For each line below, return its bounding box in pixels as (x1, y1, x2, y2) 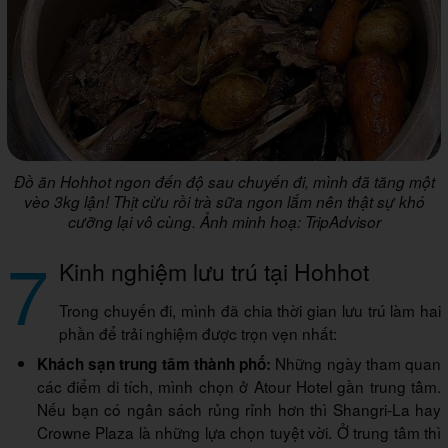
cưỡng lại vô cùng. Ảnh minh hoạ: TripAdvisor (67, 210, 381, 232)
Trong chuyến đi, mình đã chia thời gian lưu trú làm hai (59, 298, 441, 321)
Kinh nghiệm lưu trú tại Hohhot (59, 253, 369, 288)
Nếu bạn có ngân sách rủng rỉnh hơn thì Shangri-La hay (37, 397, 441, 420)
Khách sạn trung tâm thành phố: (37, 352, 272, 375)
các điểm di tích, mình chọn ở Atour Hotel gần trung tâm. (37, 374, 441, 397)
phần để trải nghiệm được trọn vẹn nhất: (59, 321, 337, 344)
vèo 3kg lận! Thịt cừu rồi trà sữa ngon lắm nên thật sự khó (23, 190, 425, 212)
